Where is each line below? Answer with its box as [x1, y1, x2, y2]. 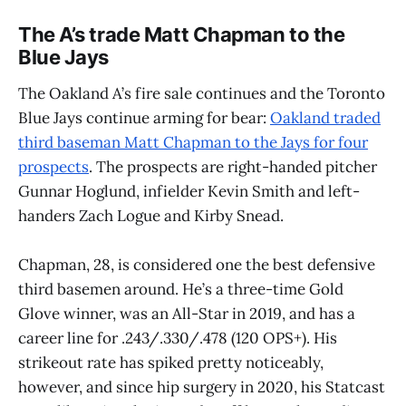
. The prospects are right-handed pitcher [89, 156, 377, 177]
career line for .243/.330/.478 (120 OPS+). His [18, 328, 337, 349]
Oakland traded [270, 107, 381, 128]
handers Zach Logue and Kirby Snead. [18, 205, 284, 226]
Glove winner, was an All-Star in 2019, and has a [18, 304, 355, 324]
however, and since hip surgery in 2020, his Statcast [18, 377, 385, 398]
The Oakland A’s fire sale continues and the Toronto [18, 82, 385, 103]
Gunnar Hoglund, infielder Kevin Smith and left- [18, 180, 360, 201]
